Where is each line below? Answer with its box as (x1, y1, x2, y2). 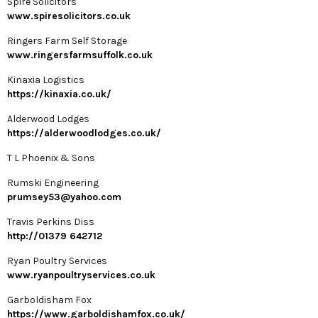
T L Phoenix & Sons (7, 152, 95, 165)
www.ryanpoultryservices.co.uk (7, 269, 155, 282)
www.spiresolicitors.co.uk (7, 10, 131, 23)
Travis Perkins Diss (7, 216, 94, 229)
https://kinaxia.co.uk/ (7, 88, 111, 101)
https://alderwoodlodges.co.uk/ (7, 127, 161, 140)
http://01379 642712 (7, 230, 102, 243)
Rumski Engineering (7, 177, 99, 190)
